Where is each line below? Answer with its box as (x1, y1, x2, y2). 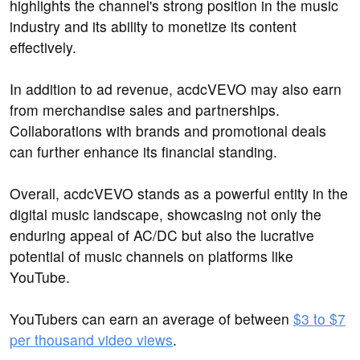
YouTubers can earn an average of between (10, 309, 293, 329)
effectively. (10, 37, 76, 58)
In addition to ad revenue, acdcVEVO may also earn (10, 79, 342, 100)
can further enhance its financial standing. (10, 141, 277, 162)
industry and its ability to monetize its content (10, 16, 297, 37)
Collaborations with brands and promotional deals (10, 121, 326, 141)
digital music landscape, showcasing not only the (10, 204, 321, 225)
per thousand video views (10, 329, 173, 350)
